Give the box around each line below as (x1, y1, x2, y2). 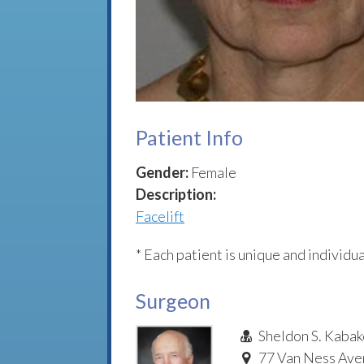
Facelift (136, 206, 184, 225)
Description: (136, 184, 216, 203)
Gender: (136, 162, 188, 181)
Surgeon (136, 288, 210, 314)
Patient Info (136, 124, 243, 149)
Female (191, 162, 236, 181)
